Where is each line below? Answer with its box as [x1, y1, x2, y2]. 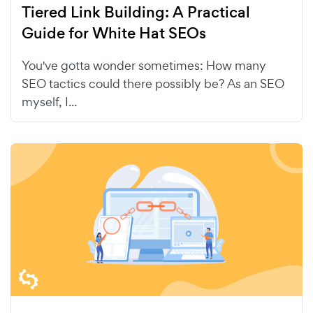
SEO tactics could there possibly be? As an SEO [22, 75, 284, 92]
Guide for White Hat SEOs [22, 22, 206, 44]
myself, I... [22, 93, 77, 110]
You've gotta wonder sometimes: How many [22, 57, 266, 73]
